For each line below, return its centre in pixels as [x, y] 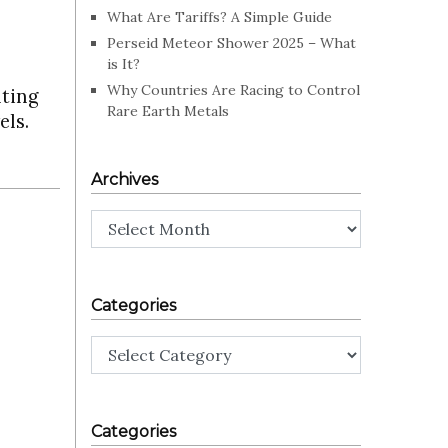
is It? [123, 64]
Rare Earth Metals [168, 111]
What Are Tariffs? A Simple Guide [219, 17]
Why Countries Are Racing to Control [233, 90]
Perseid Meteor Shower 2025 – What [231, 43]
